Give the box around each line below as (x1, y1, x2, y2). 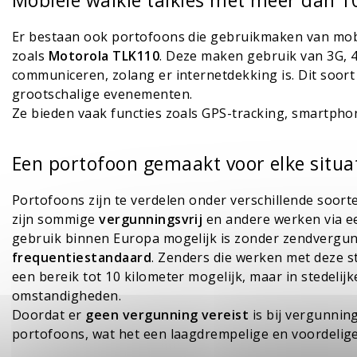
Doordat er (12, 306, 86, 324)
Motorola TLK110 (48, 47, 160, 65)
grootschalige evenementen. (12, 85, 193, 104)
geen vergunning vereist (85, 306, 249, 324)
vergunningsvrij (99, 210, 203, 229)
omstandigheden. (12, 287, 122, 305)
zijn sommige (12, 210, 100, 229)
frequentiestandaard (12, 249, 152, 267)
